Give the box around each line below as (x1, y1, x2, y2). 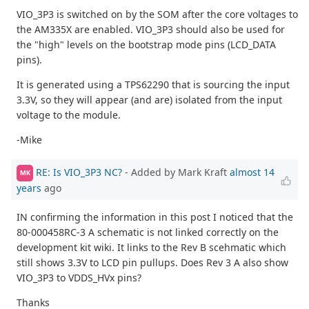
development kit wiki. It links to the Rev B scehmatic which (17, 240, 286, 254)
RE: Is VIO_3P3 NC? (36, 165, 125, 179)
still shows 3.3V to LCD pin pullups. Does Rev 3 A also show (17, 255, 288, 269)
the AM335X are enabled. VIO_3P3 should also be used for (17, 23, 285, 37)
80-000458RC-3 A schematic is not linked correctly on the (17, 225, 279, 239)
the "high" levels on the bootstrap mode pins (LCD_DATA (17, 38, 276, 52)
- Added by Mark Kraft (125, 165, 230, 179)
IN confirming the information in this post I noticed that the (17, 210, 293, 223)
